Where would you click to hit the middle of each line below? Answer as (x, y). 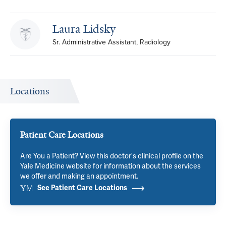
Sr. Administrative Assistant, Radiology (111, 42)
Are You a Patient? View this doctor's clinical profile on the (112, 156)
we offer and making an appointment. (79, 176)
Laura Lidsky (84, 29)
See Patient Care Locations (82, 188)
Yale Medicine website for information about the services (110, 166)
